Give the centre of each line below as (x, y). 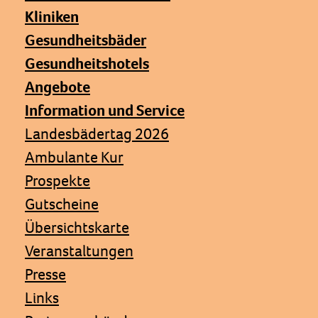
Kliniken (52, 16)
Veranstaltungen (79, 251)
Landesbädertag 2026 (97, 133)
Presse (45, 274)
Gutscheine (62, 204)
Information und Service (105, 110)
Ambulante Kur (74, 157)
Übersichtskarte (77, 227)
